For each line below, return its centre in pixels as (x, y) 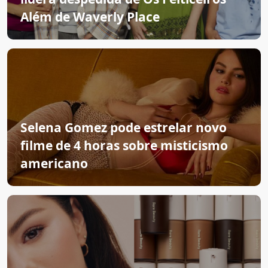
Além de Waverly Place (90, 17)
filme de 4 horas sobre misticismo (124, 145)
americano (54, 163)
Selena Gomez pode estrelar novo (124, 127)
